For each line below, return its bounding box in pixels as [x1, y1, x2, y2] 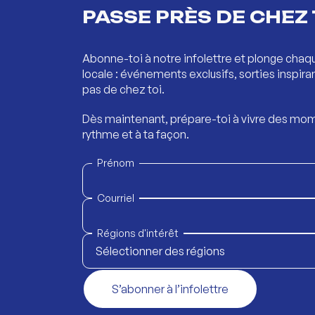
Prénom [97, 156, 134, 169]
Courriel [97, 191, 134, 204]
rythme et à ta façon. [82, 127, 189, 141]
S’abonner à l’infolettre [112, 281, 229, 296]
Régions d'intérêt [97, 226, 179, 239]
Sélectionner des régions [96, 243, 225, 258]
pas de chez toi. [82, 82, 165, 96]
